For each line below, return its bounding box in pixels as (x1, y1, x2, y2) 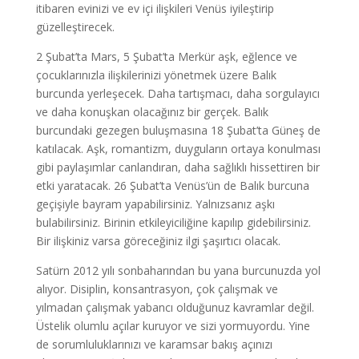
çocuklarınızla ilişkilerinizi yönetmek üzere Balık (35, 67, 276, 83)
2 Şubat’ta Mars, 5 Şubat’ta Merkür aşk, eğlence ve (35, 49, 297, 64)
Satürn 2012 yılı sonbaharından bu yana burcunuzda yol (35, 263, 321, 278)
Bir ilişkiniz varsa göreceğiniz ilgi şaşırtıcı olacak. (35, 233, 280, 248)
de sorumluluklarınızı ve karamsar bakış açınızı (35, 337, 272, 352)
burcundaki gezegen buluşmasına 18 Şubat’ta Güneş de (35, 123, 321, 138)
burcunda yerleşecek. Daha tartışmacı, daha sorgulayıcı (35, 86, 320, 101)
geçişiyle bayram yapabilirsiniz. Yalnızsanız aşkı (35, 196, 275, 212)
